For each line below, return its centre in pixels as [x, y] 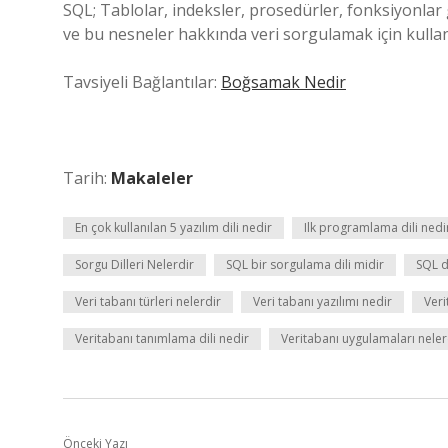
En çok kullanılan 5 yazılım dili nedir [173, 227]
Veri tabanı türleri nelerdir [148, 301]
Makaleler [152, 178]
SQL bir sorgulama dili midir [305, 264]
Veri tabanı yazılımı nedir [322, 301]
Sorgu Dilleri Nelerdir [134, 264]
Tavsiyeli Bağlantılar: [142, 82]
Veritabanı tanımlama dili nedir [162, 338]
